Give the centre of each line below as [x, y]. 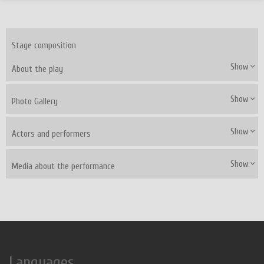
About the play [37, 70]
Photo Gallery [35, 102]
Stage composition [44, 46]
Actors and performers [51, 134]
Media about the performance [63, 167]
